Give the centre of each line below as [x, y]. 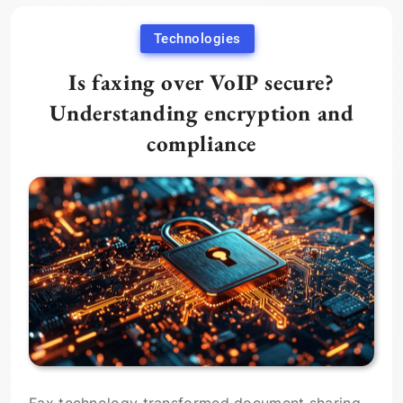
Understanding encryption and [201, 112]
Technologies [197, 39]
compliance [201, 143]
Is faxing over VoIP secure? [201, 82]
